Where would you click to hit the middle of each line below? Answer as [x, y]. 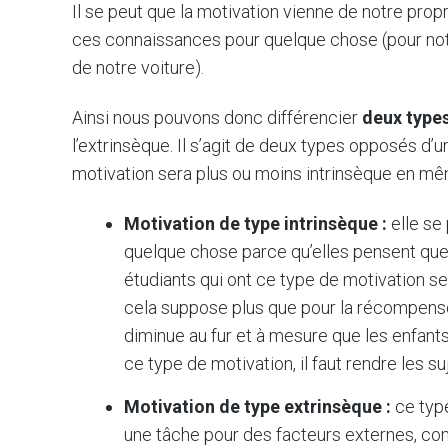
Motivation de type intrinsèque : [256, 223]
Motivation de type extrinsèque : [258, 406]
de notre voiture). [138, 68]
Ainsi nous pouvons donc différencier [217, 118]
